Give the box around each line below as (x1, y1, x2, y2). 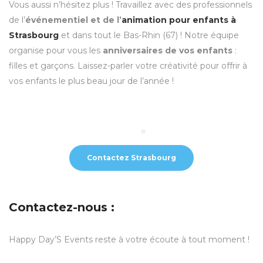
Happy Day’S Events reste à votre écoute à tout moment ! (9, 234, 249, 245)
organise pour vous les (9, 45, 103, 56)
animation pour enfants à (122, 14, 236, 25)
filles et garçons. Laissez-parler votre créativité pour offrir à (9, 60, 247, 71)
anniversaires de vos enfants (103, 45, 232, 56)
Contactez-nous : (9, 200, 114, 214)
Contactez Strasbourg (87, 153, 176, 162)
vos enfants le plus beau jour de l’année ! (9, 75, 174, 86)
